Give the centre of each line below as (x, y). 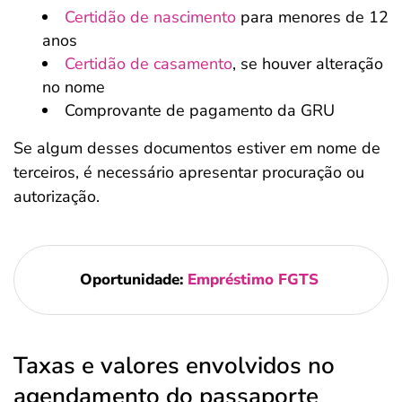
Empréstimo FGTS (255, 280)
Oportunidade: (133, 280)
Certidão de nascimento (150, 17)
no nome (74, 87)
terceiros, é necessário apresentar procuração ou (189, 172)
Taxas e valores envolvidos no (174, 366)
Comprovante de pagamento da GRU (200, 110)
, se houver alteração (308, 64)
